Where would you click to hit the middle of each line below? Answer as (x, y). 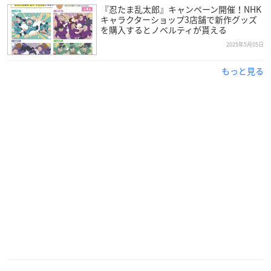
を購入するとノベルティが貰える (163, 30)
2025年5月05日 (245, 45)
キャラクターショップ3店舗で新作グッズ (178, 20)
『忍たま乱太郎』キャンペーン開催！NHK (181, 9)
